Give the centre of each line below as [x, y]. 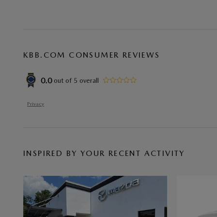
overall [88, 80]
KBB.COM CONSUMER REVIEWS [92, 55]
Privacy [36, 104]
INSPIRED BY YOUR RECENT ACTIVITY [104, 153]
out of [64, 80]
